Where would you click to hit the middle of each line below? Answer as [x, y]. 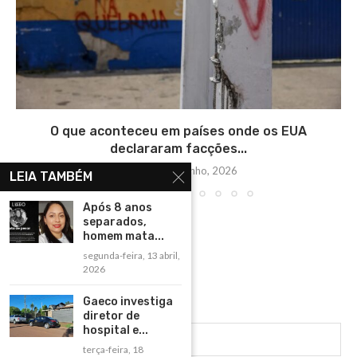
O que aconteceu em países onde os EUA [178, 131]
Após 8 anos [118, 208]
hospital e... [116, 330]
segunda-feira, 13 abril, [131, 255]
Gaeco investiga [128, 302]
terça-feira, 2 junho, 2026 [178, 171]
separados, [115, 222]
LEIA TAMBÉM [51, 177]
